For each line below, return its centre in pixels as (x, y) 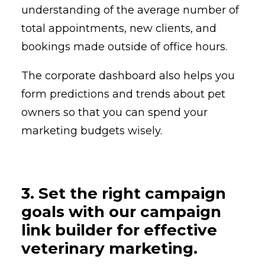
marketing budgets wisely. (92, 130)
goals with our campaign (121, 211)
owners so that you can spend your (114, 112)
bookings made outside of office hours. (124, 46)
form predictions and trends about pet (123, 94)
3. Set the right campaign (124, 193)
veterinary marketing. (109, 248)
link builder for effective (119, 230)
